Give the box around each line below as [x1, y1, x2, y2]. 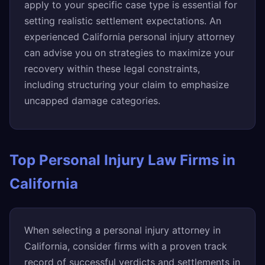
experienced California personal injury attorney [24, 31, 235, 43]
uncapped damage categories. [24, 95, 160, 106]
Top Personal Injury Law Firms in [9, 151, 235, 169]
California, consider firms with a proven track [24, 240, 227, 252]
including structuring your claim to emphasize [24, 79, 229, 91]
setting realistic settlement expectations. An [24, 15, 221, 27]
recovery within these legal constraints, [24, 63, 200, 75]
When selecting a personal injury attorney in [24, 224, 221, 236]
